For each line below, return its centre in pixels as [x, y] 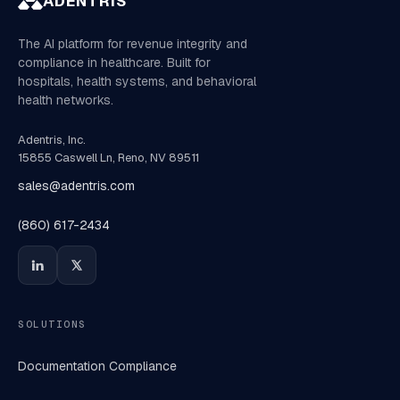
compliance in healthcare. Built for [114, 62]
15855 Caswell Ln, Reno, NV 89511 [108, 158]
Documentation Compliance [97, 366]
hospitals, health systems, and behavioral [137, 81]
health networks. [66, 100]
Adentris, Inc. [52, 140]
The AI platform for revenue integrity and [133, 44]
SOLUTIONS [52, 324]
